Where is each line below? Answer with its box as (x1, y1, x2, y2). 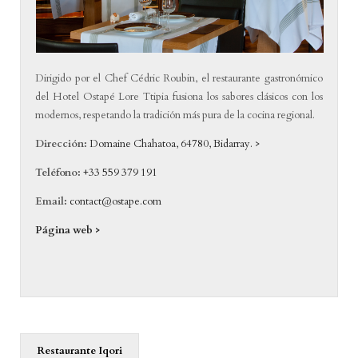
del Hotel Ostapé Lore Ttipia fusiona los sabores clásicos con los (35, 89, 323, 105)
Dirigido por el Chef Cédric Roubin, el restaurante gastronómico (35, 71, 323, 86)
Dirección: (35, 137, 88, 152)
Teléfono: (35, 165, 84, 181)
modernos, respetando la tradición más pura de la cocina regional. (35, 108, 316, 123)
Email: (35, 194, 68, 209)
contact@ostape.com (70, 194, 162, 209)
